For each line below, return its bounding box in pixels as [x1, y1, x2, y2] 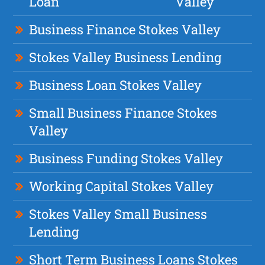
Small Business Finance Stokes [29, 104, 218, 121]
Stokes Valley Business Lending [29, 48, 222, 66]
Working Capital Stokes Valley [29, 177, 214, 195]
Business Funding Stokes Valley [29, 149, 224, 167]
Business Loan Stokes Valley [29, 76, 202, 93]
